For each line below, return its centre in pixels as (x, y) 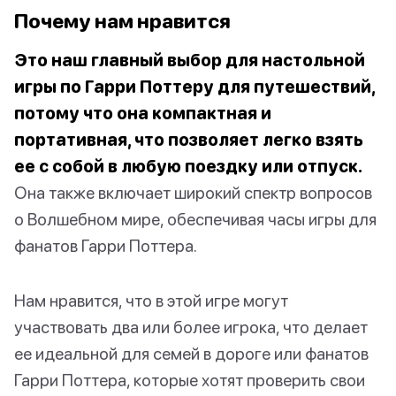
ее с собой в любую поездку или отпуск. (188, 165)
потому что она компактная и (143, 112)
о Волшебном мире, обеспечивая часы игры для (195, 218)
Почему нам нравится (122, 20)
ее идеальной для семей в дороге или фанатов (191, 353)
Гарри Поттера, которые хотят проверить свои (190, 379)
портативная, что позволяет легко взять (189, 139)
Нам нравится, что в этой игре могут (151, 300)
